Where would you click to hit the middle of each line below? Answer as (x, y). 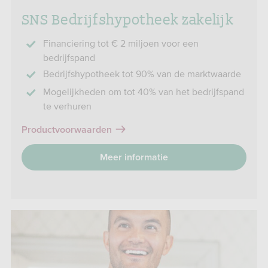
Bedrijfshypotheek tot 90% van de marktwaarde (142, 74)
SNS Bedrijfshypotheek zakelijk (128, 18)
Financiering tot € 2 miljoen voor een (121, 43)
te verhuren (67, 106)
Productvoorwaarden (67, 130)
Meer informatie (134, 157)
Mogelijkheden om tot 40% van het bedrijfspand (144, 92)
